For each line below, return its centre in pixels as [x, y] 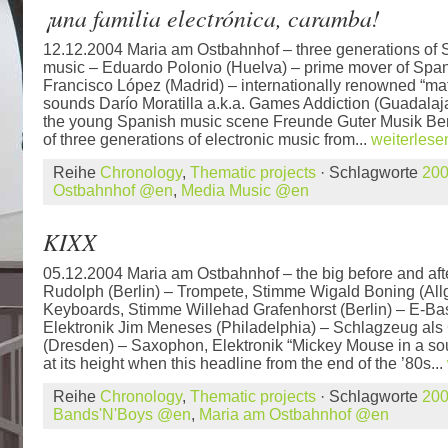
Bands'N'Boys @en [122, 414]
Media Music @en [245, 190]
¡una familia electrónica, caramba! [211, 17]
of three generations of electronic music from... [207, 139]
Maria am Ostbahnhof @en [294, 414]
